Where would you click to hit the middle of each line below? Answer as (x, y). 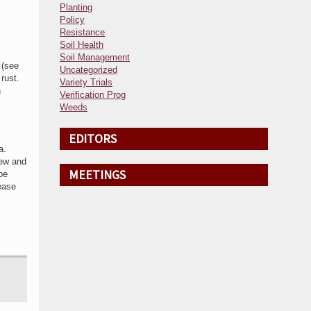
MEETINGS (97, 175)
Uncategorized (89, 70)
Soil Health (82, 45)
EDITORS (93, 138)
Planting (76, 7)
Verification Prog (93, 95)
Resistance (82, 32)
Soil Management (95, 57)
